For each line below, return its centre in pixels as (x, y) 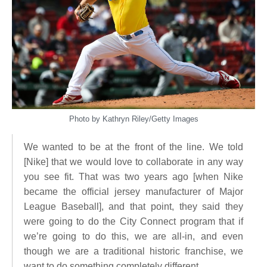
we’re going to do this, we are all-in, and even (133, 236)
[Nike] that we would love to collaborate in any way (133, 162)
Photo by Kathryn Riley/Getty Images (133, 119)
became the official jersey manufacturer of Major (133, 191)
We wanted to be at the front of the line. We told (133, 147)
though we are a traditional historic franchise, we (133, 251)
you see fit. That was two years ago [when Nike (133, 176)
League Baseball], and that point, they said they (133, 206)
